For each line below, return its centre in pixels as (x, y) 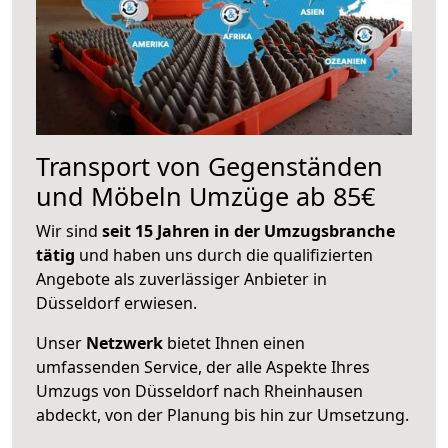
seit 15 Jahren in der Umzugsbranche (248, 230)
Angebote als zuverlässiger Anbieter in (181, 278)
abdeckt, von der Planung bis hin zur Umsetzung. (222, 414)
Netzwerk (124, 342)
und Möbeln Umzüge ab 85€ (205, 195)
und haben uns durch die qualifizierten (224, 254)
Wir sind (69, 230)
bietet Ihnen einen (234, 342)
